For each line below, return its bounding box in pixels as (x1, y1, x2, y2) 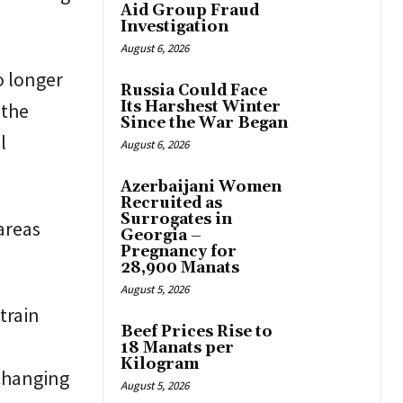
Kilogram (121, 354, 199, 375)
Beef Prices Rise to (121, 322, 273, 343)
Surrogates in (121, 210, 232, 230)
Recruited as (121, 193, 222, 214)
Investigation (121, 17, 228, 38)
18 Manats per (121, 338, 234, 359)
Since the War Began (121, 113, 288, 134)
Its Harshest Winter (121, 97, 281, 118)
